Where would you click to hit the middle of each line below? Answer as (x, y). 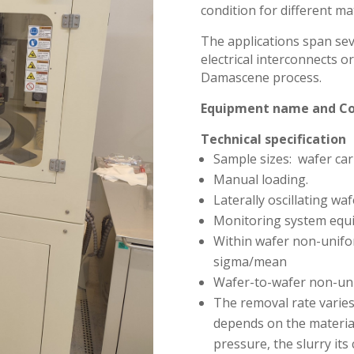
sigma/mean (250, 262)
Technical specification (273, 139)
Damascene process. (261, 78)
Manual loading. (260, 180)
